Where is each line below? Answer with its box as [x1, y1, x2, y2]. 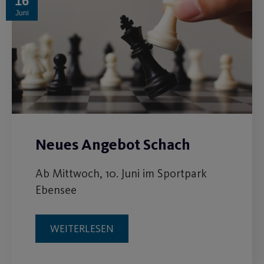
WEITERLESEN [50, 222, 114, 235]
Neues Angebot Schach [35, 135, 190, 154]
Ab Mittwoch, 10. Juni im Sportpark [35, 166, 207, 180]
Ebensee [35, 182, 77, 197]
